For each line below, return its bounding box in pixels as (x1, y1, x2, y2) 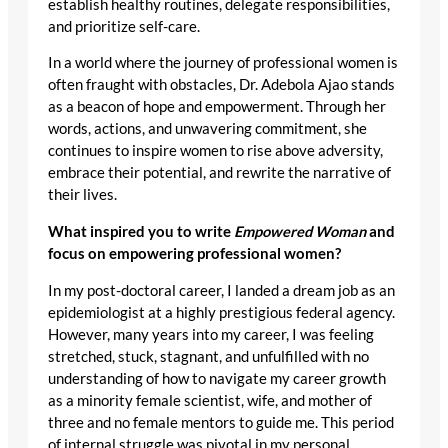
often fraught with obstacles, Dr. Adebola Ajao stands (48, 76, 395, 94)
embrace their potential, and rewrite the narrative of (48, 164, 391, 182)
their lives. (48, 186, 117, 204)
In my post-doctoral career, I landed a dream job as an (48, 281, 395, 299)
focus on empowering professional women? (48, 245, 341, 263)
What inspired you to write (48, 223, 234, 241)
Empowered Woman (234, 223, 366, 241)
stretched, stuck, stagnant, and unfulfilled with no (48, 347, 369, 365)
